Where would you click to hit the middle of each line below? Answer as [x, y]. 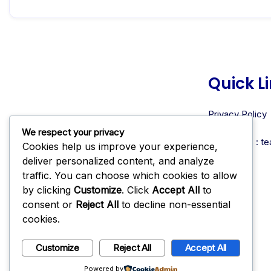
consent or [49, 204]
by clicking [48, 190]
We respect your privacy [73, 132]
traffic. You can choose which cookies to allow [130, 175]
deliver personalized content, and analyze [118, 161]
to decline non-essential [175, 204]
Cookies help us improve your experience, [120, 146]
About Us [227, 128]
